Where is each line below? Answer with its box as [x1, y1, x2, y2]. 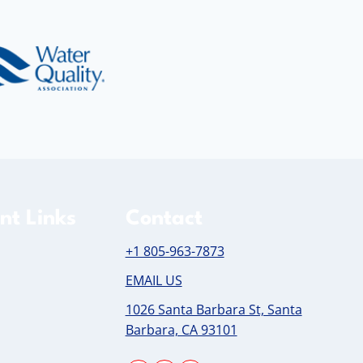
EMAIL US [125, 271, 182, 289]
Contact [125, 207, 203, 229]
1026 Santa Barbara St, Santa [125, 300, 302, 318]
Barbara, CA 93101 [125, 320, 237, 339]
